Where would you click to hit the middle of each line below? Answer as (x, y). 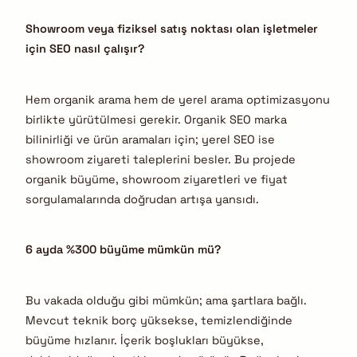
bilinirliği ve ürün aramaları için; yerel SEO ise (150, 139)
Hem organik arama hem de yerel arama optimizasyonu (178, 99)
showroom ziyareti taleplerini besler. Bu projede (161, 159)
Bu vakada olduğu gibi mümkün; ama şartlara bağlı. (166, 300)
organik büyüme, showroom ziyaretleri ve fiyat (157, 179)
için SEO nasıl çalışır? (85, 49)
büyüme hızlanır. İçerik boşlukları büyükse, (145, 340)
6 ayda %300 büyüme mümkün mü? (123, 250)
